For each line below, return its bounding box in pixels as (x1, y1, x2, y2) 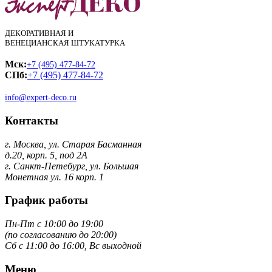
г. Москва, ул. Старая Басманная (5, 138, 141, 149)
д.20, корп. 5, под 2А (5, 149, 87, 160)
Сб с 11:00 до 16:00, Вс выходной (5, 240, 141, 251)
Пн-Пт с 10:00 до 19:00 (5, 219, 103, 229)
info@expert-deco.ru (5, 93, 76, 103)
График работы (5, 194, 88, 207)
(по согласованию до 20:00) (5, 229, 117, 240)
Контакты (5, 114, 58, 127)
